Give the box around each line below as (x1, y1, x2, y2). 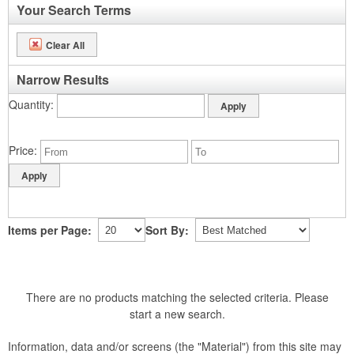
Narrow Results (17, 70, 109, 88)
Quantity (9, 96, 51, 112)
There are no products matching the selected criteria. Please (25, 289, 329, 305)
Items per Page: (8, 221, 92, 238)
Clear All (46, 37, 85, 52)
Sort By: (145, 221, 189, 238)
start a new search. (129, 306, 225, 322)
